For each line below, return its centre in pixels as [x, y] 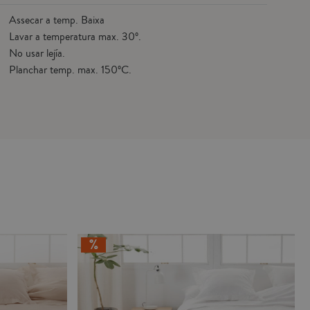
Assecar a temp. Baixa [56, 20]
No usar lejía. [37, 54]
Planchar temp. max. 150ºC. [70, 70]
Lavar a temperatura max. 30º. [75, 37]
